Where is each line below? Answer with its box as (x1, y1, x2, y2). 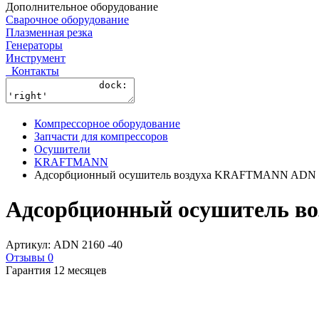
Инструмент (6, 51, 66, 64)
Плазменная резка (6, 26, 93, 38)
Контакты (11, 64, 59, 77)
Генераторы (6, 38, 63, 51)
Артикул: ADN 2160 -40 (6, 238, 122, 251)
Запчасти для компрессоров (34, 130, 168, 142)
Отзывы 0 (6, 251, 53, 263)
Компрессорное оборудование (34, 117, 180, 130)
